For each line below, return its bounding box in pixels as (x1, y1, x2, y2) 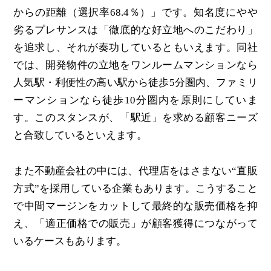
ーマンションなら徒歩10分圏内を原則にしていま (13, 94, 258, 106)
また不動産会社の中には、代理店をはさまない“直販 (13, 165, 258, 177)
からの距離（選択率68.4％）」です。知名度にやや (13, 7, 258, 19)
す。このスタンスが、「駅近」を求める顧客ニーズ (13, 112, 258, 124)
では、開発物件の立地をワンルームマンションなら (13, 59, 258, 71)
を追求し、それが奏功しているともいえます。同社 (13, 42, 258, 54)
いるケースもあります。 (13, 235, 127, 247)
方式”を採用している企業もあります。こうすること (13, 183, 258, 195)
